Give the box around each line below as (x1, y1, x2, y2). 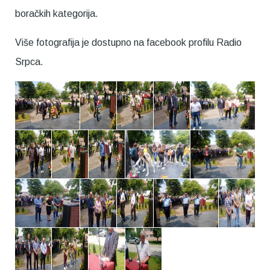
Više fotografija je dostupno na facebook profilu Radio (15, 37, 242, 48)
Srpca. (15, 57, 43, 67)
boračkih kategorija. (15, 8, 98, 19)
